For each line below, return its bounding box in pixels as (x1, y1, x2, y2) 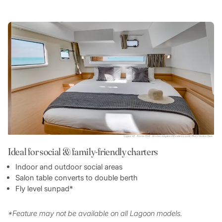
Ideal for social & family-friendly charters (7, 145, 159, 158)
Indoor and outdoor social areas (15, 162, 122, 171)
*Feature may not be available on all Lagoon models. (7, 208, 182, 218)
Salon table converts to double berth (15, 172, 138, 182)
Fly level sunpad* (15, 183, 73, 193)
